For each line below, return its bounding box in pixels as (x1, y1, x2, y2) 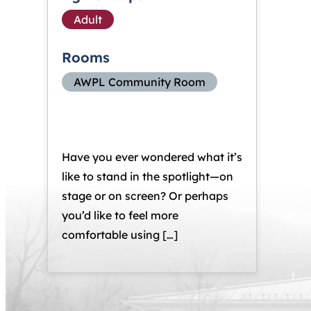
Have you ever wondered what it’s (62, 150, 242, 164)
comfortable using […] (62, 228, 178, 242)
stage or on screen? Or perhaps (62, 189, 228, 203)
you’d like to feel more (62, 208, 178, 222)
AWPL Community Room (74, 75, 205, 89)
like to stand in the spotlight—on (62, 169, 233, 183)
